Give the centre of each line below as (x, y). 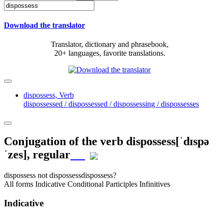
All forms (20, 184)
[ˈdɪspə (192, 142)
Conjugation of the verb (65, 142)
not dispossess (58, 175)
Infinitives (155, 184)
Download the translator (44, 25)
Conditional (86, 184)
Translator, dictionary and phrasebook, (109, 44)
